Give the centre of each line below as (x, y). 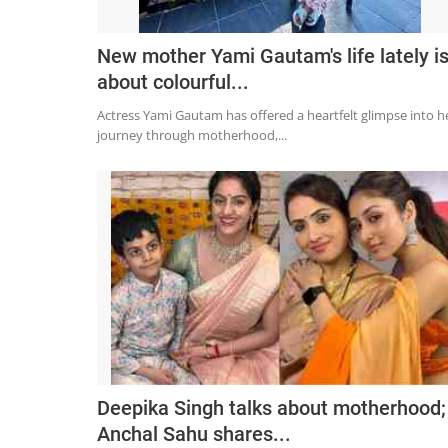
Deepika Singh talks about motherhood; (271, 408)
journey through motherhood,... (192, 135)
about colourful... (173, 82)
